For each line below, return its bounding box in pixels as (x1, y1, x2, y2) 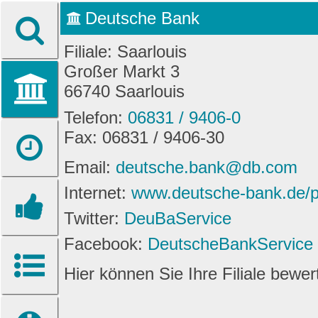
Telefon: (64, 108, 128, 128)
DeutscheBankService (148, 234, 313, 253)
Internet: (64, 182, 131, 202)
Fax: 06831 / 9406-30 (64, 128, 224, 148)
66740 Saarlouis (64, 81, 185, 101)
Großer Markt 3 (64, 61, 180, 81)
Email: (64, 157, 116, 177)
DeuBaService (124, 208, 231, 228)
